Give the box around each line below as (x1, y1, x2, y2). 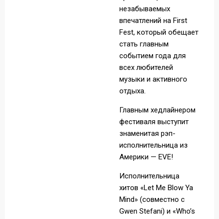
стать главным (119, 40, 169, 48)
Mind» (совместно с (119, 195, 185, 204)
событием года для (119, 51, 186, 60)
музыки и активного (119, 75, 187, 84)
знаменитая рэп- (119, 129, 175, 138)
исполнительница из (119, 141, 188, 150)
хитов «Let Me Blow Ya (119, 183, 193, 192)
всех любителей (119, 63, 173, 72)
